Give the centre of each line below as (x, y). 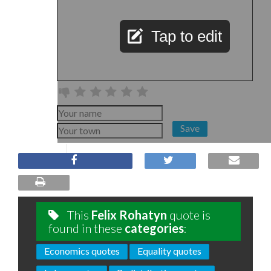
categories (154, 228)
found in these (87, 228)
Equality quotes (169, 251)
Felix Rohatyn (129, 215)
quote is (189, 215)
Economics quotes (82, 251)
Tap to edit (187, 36)
